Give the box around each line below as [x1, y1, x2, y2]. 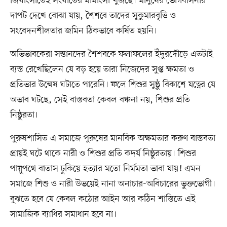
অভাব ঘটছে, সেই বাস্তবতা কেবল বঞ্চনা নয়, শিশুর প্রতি [10, 93, 190, 106]
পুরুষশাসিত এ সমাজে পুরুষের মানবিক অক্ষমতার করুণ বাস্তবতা [10, 132, 215, 144]
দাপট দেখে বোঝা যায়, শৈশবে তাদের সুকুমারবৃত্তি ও [10, 9, 176, 22]
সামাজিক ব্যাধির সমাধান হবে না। [10, 208, 117, 220]
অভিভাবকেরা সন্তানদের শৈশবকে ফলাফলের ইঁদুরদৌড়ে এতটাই [10, 48, 213, 60]
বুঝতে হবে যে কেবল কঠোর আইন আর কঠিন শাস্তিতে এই [10, 193, 196, 205]
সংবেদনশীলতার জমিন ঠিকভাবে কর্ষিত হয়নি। [10, 24, 157, 37]
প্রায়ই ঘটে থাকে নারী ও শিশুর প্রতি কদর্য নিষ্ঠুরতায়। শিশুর [10, 147, 196, 160]
